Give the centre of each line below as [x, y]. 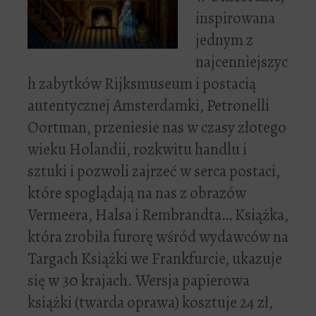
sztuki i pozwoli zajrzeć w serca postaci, [154, 171]
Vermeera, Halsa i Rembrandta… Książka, [158, 215]
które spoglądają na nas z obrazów [137, 193]
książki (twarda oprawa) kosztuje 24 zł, [150, 303]
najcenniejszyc [242, 62]
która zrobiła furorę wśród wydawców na [158, 237]
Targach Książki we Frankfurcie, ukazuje [155, 259]
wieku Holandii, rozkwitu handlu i [137, 150]
